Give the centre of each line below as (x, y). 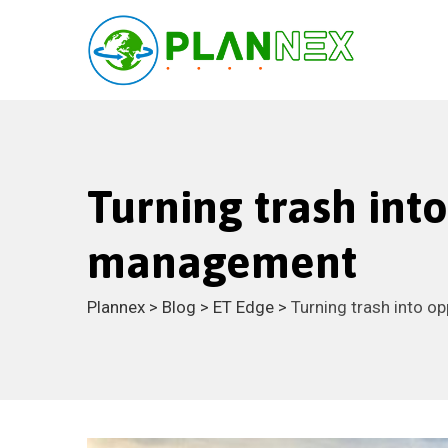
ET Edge (243, 307)
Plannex (116, 307)
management (222, 262)
